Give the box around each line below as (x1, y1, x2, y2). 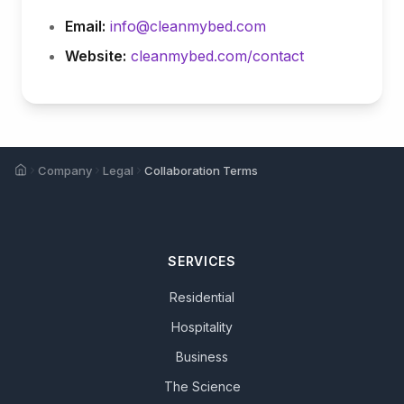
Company (38, 163, 92, 178)
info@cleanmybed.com (110, 17, 266, 35)
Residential (170, 289, 234, 305)
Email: (65, 17, 106, 35)
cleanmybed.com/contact (131, 47, 304, 65)
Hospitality (171, 319, 233, 335)
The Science (163, 379, 241, 394)
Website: (65, 47, 126, 65)
